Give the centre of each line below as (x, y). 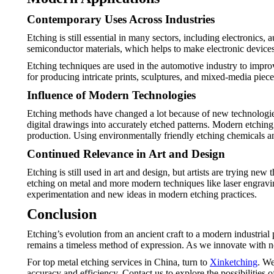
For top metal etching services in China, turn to (118, 262)
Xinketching (234, 262)
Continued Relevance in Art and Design (126, 154)
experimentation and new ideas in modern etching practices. (142, 194)
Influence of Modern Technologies (111, 95)
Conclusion (62, 214)
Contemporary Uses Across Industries (121, 19)
